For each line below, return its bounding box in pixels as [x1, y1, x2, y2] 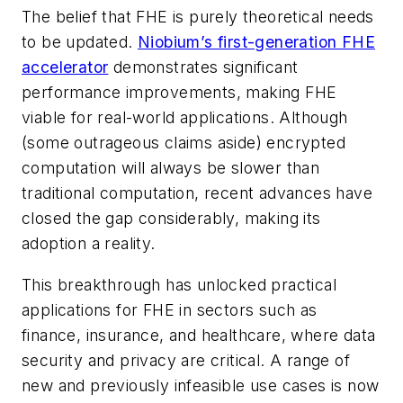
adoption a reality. [22, 234, 156, 254]
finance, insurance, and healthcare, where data [22, 325, 376, 345]
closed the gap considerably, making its [22, 209, 321, 228]
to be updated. [22, 32, 139, 52]
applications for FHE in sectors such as [22, 300, 318, 319]
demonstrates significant [108, 58, 299, 77]
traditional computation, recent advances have [22, 184, 372, 203]
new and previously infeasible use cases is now [22, 375, 380, 395]
